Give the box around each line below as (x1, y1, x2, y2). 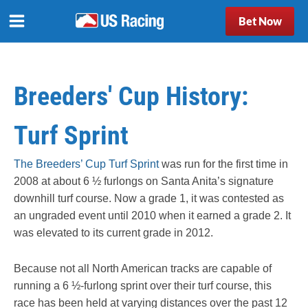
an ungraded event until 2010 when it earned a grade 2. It (14, 210, 291, 221)
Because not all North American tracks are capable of (14, 263, 272, 275)
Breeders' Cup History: (14, 81, 248, 111)
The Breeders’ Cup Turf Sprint (14, 158, 159, 170)
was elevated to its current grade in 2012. (14, 227, 213, 239)
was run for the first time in (159, 158, 288, 170)
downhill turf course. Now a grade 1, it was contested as (14, 192, 284, 204)
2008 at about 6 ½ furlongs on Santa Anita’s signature (14, 175, 274, 187)
